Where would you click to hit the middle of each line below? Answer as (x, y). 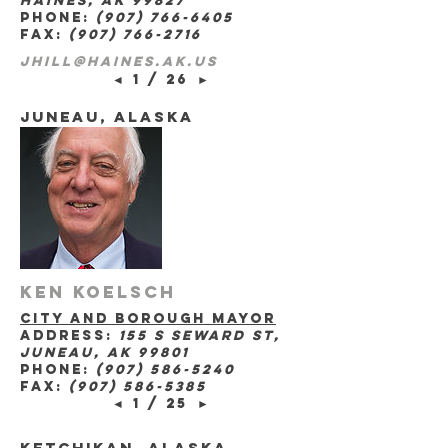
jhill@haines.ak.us (119, 62)
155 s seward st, (200, 335)
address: (69, 335)
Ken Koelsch (98, 292)
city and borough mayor (148, 318)
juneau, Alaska (107, 117)
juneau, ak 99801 (104, 352)
